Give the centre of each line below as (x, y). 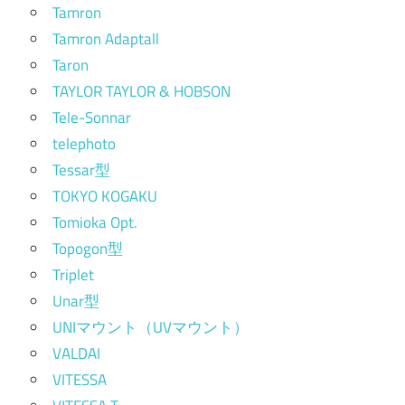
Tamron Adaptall (106, 39)
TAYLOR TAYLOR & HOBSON (141, 92)
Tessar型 (81, 170)
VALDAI (76, 354)
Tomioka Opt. (95, 223)
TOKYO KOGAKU (105, 197)
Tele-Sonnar (92, 118)
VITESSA (80, 380)
